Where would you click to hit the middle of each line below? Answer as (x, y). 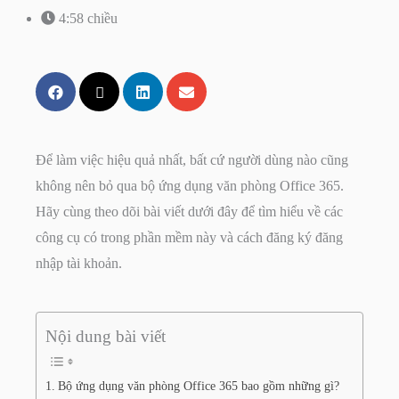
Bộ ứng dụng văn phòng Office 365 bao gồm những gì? (198, 386)
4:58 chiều (88, 19)
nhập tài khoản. (79, 264)
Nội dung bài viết (106, 337)
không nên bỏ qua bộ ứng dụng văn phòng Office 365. (190, 186)
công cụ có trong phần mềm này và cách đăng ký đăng (189, 238)
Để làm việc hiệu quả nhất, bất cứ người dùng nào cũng (192, 160)
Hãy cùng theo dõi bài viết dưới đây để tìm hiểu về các (189, 212)
